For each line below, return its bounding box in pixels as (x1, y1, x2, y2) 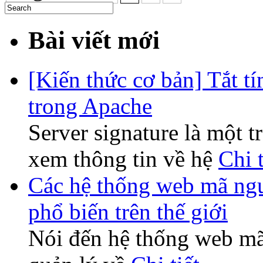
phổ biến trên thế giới (28, 198, 228, 224)
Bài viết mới (28, 26, 160, 54)
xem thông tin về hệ (28, 146, 218, 171)
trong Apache (28, 93, 152, 119)
